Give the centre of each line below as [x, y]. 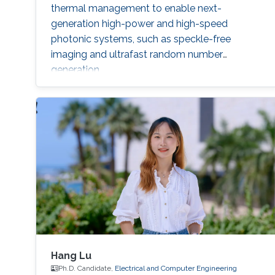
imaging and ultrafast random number [137, 54]
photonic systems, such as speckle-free [141, 39]
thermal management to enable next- [136, 8]
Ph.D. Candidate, [86, 269]
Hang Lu [71, 256]
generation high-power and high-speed [139, 23]
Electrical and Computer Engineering [176, 269]
